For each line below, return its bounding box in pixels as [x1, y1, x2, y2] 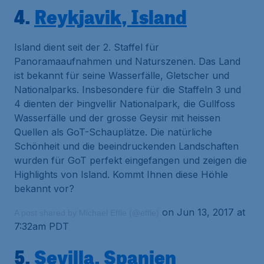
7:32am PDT [14, 220, 69, 232]
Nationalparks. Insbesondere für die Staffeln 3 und [14, 84, 241, 95]
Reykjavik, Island [34, 4, 187, 29]
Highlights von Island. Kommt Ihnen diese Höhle [14, 169, 228, 180]
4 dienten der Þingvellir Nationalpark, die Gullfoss [14, 98, 235, 110]
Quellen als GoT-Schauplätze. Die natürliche [14, 126, 212, 138]
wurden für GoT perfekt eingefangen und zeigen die [14, 154, 247, 166]
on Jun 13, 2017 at [159, 206, 245, 218]
